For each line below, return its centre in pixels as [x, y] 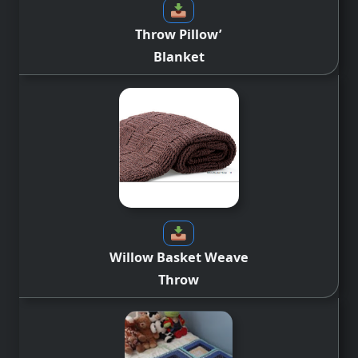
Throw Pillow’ [179, 34]
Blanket [179, 56]
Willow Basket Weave [179, 257]
